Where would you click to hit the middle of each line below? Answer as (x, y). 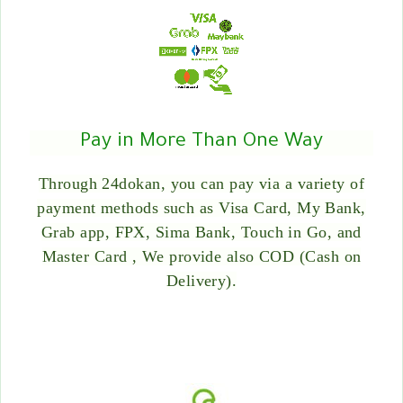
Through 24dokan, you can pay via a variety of (201, 183)
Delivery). (201, 280)
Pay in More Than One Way (201, 143)
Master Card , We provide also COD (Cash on (201, 256)
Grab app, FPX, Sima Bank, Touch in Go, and (201, 232)
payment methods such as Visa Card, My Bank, (201, 207)
